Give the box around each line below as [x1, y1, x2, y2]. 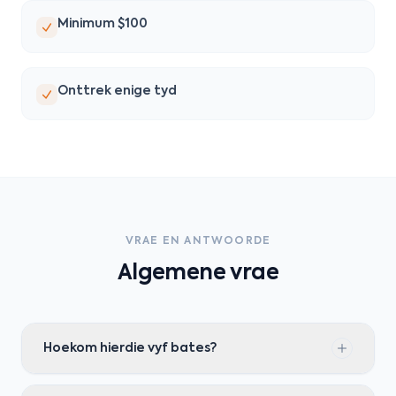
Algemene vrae [117, 263, 279, 284]
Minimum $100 [57, 18, 148, 30]
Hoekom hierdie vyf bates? [43, 342, 217, 354]
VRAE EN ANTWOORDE [125, 236, 271, 247]
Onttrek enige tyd [57, 85, 177, 97]
